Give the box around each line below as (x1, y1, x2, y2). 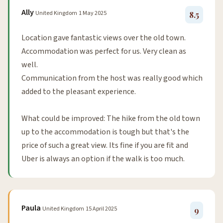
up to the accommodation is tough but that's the (21, 126, 189, 137)
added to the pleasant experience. (21, 86, 136, 97)
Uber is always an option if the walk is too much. (21, 153, 185, 164)
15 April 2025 (86, 204, 117, 213)
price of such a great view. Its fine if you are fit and (21, 139, 188, 151)
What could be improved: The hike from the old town (21, 112, 200, 124)
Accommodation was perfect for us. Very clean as (21, 45, 186, 57)
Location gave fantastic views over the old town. (21, 32, 186, 43)
